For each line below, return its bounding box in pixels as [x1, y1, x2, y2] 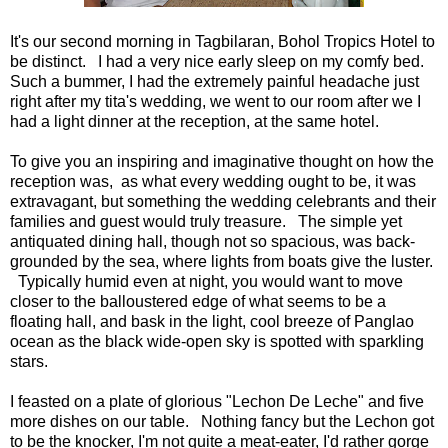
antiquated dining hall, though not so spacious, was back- [10, 232, 415, 250]
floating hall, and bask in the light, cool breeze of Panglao [10, 312, 414, 330]
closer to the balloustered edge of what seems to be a [10, 292, 386, 310]
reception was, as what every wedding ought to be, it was [10, 172, 416, 190]
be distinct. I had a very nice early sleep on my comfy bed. [10, 52, 432, 70]
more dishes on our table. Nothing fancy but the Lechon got [10, 412, 434, 430]
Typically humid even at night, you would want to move [10, 272, 403, 290]
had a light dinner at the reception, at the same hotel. [10, 112, 379, 130]
